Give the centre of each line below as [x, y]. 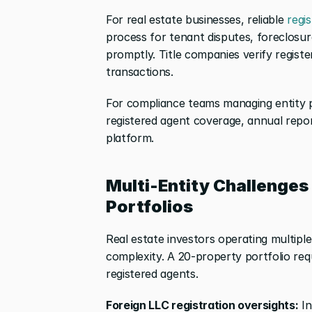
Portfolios [149, 206]
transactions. [140, 71]
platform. [130, 138]
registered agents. [152, 273]
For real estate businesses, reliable [195, 19]
